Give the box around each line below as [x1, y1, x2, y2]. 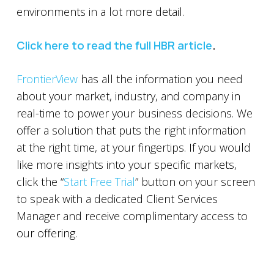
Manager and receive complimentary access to [16, 209, 248, 223]
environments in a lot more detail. [16, 4, 184, 19]
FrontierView [16, 72, 78, 86]
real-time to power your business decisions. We [16, 106, 253, 120]
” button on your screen [135, 174, 255, 189]
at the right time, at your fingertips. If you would [16, 140, 251, 155]
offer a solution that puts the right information [16, 123, 246, 138]
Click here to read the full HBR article [16, 38, 212, 53]
